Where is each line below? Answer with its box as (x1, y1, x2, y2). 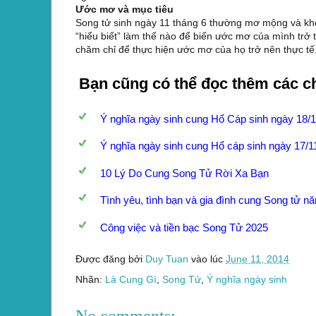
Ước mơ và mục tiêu (75, 3, 174, 15)
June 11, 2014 (226, 253, 289, 265)
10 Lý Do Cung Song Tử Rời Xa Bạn (100, 166, 269, 179)
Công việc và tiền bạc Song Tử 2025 (100, 221, 268, 233)
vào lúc (191, 253, 226, 265)
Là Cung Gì (105, 274, 157, 286)
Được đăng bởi (75, 253, 145, 265)
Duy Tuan (145, 253, 188, 265)
